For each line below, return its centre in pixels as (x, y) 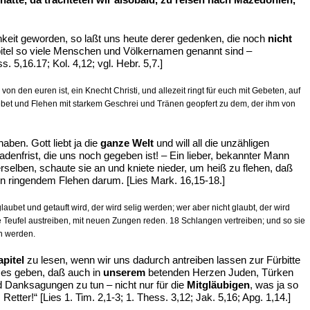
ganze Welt (127, 143)
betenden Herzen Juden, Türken (219, 272)
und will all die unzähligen (211, 143)
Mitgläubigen (218, 285)
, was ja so (274, 285)
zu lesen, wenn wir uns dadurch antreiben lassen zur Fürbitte (162, 260)
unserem (124, 272)
